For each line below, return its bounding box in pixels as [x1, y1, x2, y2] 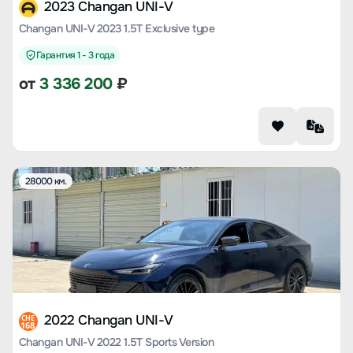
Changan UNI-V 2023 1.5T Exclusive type [19, 21, 215, 35]
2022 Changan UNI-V [44, 312, 173, 329]
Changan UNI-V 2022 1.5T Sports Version [19, 335, 214, 349]
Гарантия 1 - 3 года [36, 49, 115, 61]
